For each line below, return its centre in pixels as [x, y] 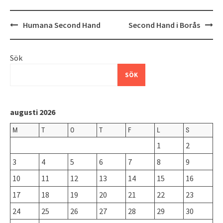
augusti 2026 [33, 112]
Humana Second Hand [62, 25]
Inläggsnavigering [45, 24]
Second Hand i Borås [164, 25]
